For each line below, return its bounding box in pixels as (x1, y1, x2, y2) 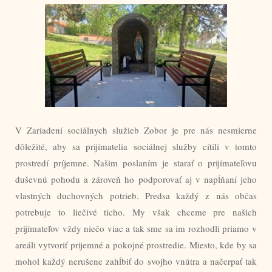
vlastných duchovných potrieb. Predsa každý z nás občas (15, 189, 257, 202)
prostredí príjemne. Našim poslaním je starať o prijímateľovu (15, 156, 257, 169)
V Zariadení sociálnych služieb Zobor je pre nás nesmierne (15, 123, 257, 136)
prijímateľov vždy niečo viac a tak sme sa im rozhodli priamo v (15, 222, 257, 234)
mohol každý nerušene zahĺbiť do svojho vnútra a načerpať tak (15, 254, 257, 267)
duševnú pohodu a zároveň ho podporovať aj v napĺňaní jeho (15, 172, 257, 185)
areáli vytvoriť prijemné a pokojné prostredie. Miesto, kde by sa (15, 238, 257, 251)
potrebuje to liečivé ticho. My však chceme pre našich (15, 205, 257, 218)
